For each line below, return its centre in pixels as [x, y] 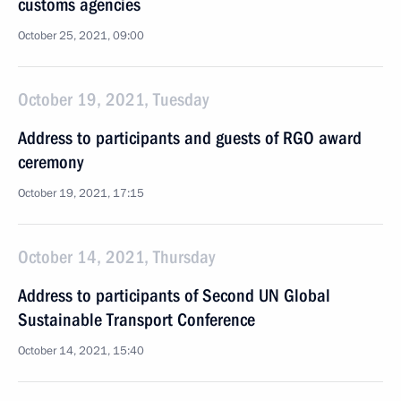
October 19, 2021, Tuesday [113, 99]
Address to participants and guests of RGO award [190, 138]
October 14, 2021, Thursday [116, 257]
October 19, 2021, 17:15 [81, 193]
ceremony [51, 162]
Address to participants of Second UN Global [174, 295]
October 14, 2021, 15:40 [81, 351]
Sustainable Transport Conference [137, 320]
